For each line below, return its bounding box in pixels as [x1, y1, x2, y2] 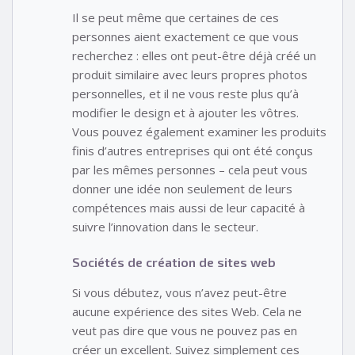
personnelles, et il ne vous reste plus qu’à [72, 86, 299, 102]
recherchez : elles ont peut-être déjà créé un [72, 48, 316, 64]
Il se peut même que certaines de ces [72, 10, 279, 26]
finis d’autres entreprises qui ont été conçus [72, 143, 313, 159]
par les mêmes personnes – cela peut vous [72, 162, 307, 178]
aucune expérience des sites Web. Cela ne [72, 303, 302, 319]
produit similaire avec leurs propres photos [72, 67, 307, 83]
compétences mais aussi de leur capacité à [72, 200, 305, 216]
